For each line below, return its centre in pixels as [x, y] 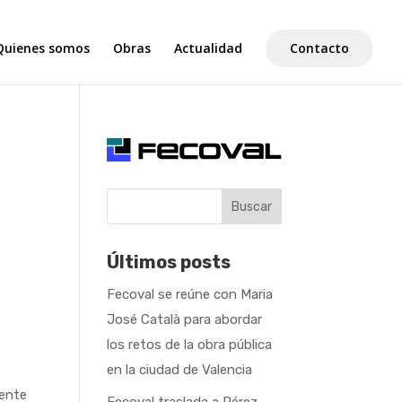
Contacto [319, 48]
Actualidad [208, 48]
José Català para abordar [185, 319]
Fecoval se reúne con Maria [190, 294]
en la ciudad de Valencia [180, 370]
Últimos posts [169, 262]
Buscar [251, 206]
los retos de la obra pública [190, 345]
